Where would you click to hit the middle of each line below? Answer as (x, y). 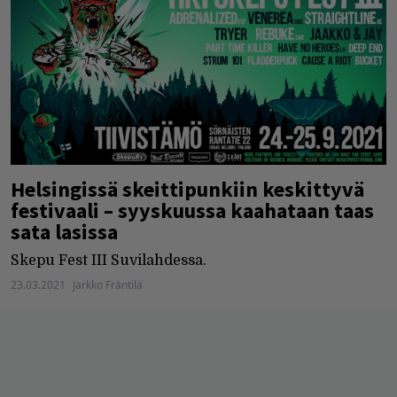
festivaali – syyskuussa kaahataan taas (192, 211)
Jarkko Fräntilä (108, 285)
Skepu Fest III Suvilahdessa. (109, 261)
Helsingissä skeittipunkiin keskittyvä (187, 190)
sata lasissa (64, 232)
